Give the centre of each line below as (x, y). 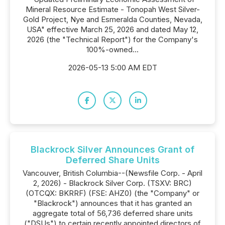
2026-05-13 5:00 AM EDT (113, 68)
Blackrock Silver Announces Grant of (113, 149)
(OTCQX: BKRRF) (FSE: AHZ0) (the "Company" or (113, 193)
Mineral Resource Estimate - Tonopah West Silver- (113, 9)
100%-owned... (113, 49)
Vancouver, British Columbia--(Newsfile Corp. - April (113, 173)
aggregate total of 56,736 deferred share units (113, 213)
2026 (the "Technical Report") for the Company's (113, 39)
